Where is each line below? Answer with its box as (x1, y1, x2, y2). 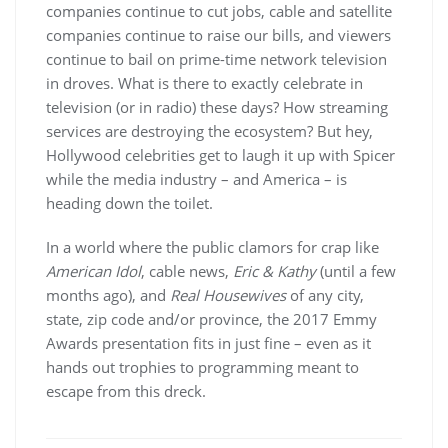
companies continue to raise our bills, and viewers (46, 25, 391, 46)
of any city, (286, 285, 364, 306)
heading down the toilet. (46, 193, 213, 214)
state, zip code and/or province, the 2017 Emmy (46, 309, 377, 330)
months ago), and (46, 285, 170, 306)
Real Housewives (170, 285, 286, 306)
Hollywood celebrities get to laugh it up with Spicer (46, 145, 395, 166)
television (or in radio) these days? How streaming (46, 97, 388, 118)
